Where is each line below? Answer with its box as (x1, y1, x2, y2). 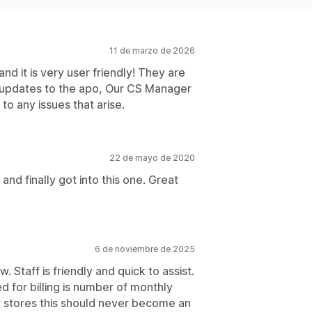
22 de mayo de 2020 (109, 152, 195, 163)
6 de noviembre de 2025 (95, 243, 195, 254)
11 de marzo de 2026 (109, 45, 195, 56)
